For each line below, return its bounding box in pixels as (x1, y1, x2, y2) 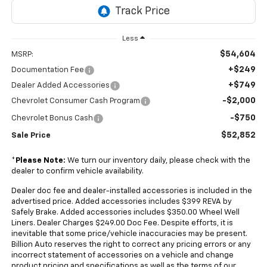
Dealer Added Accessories (11, 82, 110, 90)
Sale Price (11, 132, 51, 140)
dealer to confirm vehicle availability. (11, 167, 144, 176)
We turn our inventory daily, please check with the (65, 157, 250, 165)
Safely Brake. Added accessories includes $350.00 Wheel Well (11, 209, 240, 217)
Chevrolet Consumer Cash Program (11, 97, 140, 105)
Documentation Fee (11, 66, 84, 74)
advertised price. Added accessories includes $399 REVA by (11, 198, 232, 206)
